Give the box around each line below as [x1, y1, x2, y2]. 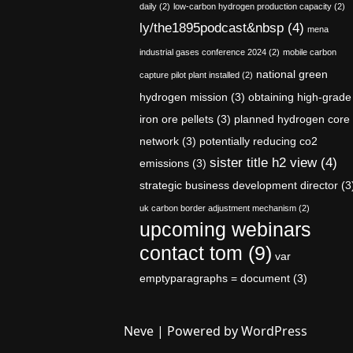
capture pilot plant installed [139, 70, 240, 80]
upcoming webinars [139, 219, 311, 240]
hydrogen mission [139, 91, 228, 103]
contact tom [139, 243, 243, 264]
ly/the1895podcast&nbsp [139, 20, 284, 35]
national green [256, 68, 328, 80]
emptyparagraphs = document [139, 272, 290, 284]
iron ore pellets [139, 113, 214, 125]
